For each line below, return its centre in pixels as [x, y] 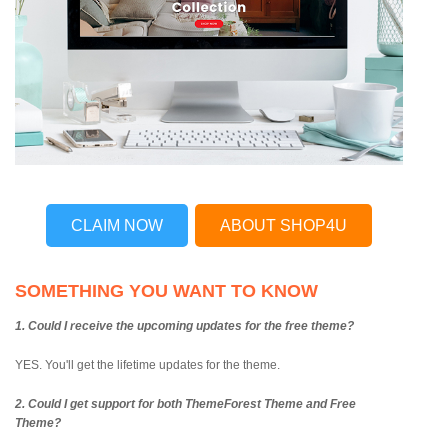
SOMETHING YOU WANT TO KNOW [166, 290]
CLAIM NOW [117, 225]
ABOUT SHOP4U [283, 225]
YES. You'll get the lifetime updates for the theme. [147, 364]
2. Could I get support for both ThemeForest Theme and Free [185, 403]
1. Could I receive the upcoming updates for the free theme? [184, 325]
